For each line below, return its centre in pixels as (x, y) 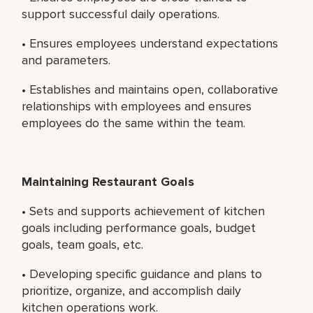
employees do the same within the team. (134, 123)
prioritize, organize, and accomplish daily (132, 290)
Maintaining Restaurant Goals (108, 181)
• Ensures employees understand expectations (150, 43)
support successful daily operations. (121, 14)
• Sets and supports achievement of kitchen (144, 211)
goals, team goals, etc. (83, 244)
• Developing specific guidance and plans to (142, 274)
